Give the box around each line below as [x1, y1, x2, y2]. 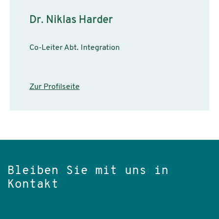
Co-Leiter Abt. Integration [29, 44, 120, 52]
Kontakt [7, 178, 59, 191]
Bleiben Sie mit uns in [7, 165, 169, 177]
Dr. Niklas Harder [29, 14, 113, 26]
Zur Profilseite [29, 83, 80, 91]
